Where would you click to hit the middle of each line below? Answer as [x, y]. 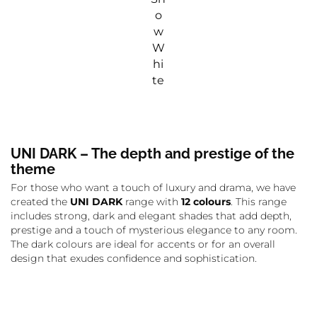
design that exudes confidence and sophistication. [134, 258]
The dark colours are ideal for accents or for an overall [143, 244]
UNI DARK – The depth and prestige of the [152, 154]
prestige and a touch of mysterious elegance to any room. [154, 230]
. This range [259, 202]
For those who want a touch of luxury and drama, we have [153, 188]
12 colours [206, 202]
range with [152, 202]
